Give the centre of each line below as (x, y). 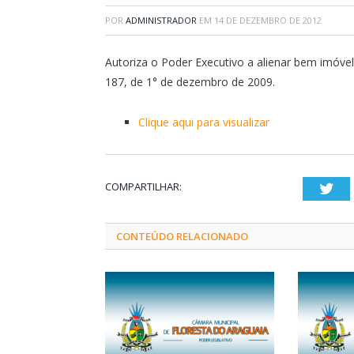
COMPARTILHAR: (143, 186)
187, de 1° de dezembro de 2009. (190, 81)
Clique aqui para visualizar (204, 122)
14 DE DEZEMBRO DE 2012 (268, 20)
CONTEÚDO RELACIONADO (182, 236)
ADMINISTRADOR (161, 20)
